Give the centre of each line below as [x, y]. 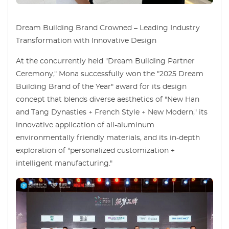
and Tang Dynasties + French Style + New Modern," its [112, 112]
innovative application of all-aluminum [85, 125]
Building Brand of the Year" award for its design [101, 87]
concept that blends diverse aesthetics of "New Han [108, 99]
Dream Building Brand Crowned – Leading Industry [108, 28]
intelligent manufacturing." [64, 163]
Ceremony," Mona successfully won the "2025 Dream [110, 74]
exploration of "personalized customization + [95, 151]
